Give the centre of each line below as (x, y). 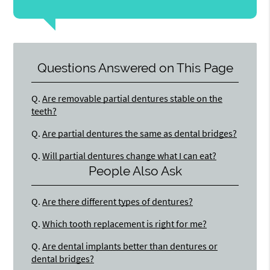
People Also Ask (135, 171)
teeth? (44, 111)
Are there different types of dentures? (118, 202)
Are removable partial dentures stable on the (133, 98)
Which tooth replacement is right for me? (125, 224)
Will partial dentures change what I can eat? (130, 155)
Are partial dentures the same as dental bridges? (140, 133)
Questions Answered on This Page (135, 67)
